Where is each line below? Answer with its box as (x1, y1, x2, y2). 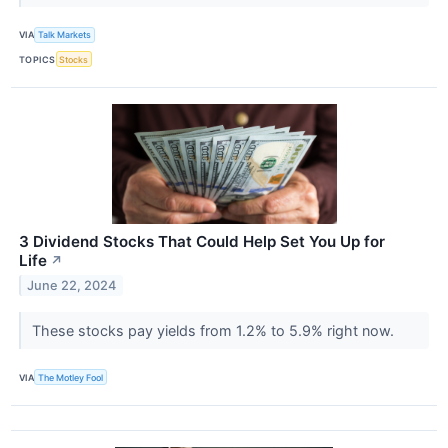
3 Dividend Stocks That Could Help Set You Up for (19, 232, 385, 252)
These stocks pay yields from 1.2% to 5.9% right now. (31, 322, 398, 340)
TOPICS (19, 53, 56, 65)
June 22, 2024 (27, 278, 117, 294)
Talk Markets (38, 29, 92, 41)
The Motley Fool (38, 371, 104, 383)
